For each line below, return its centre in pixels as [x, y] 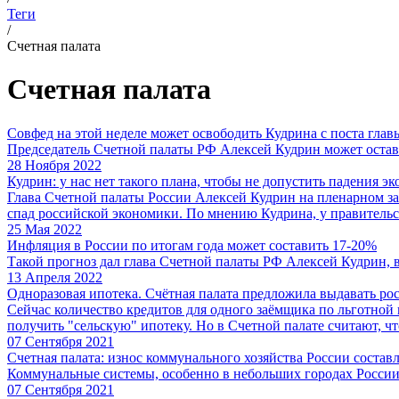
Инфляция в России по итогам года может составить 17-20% [192, 245]
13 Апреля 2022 [55, 277]
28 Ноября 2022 [54, 165]
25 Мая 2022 [45, 229]
